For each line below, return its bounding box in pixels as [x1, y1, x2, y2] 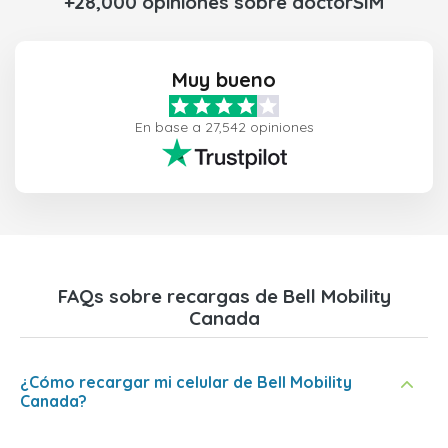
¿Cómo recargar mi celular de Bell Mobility [20, 372, 352, 392]
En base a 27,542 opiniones [134, 118, 314, 136]
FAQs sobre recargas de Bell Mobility [57, 284, 391, 308]
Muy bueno [172, 67, 276, 92]
